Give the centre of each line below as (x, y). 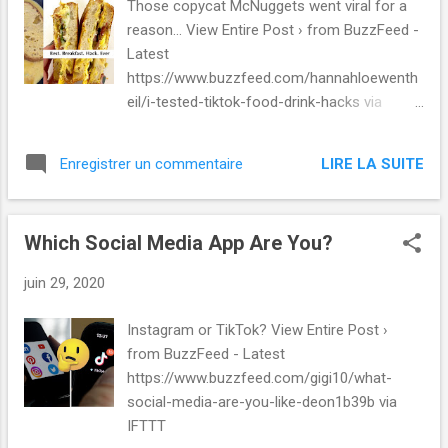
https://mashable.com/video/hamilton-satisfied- (252, 18)
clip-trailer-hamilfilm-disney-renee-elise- (226, 42)
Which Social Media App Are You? (178, 243)
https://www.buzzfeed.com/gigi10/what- (260, 377)
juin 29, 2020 (64, 283)
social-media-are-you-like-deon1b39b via (262, 401)
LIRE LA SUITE (372, 163)
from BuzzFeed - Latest (206, 353)
